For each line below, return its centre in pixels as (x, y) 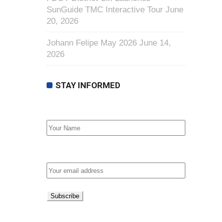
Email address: (76, 152)
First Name (68, 110)
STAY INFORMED (88, 85)
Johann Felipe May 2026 (92, 43)
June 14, (155, 43)
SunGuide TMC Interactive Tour (105, 10)
